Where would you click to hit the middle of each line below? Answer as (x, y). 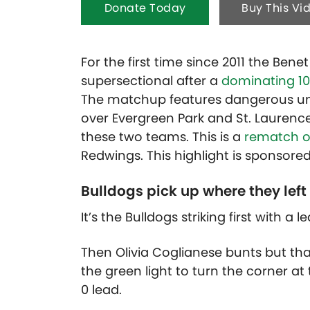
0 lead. (101, 290)
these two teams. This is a (163, 137)
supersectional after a (151, 81)
